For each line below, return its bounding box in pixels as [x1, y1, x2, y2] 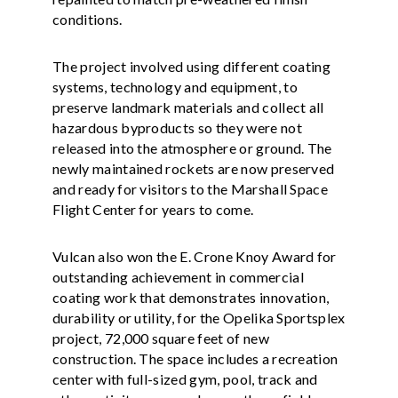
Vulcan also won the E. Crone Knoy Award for [52, 247, 337, 265]
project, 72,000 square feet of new [52, 329, 269, 346]
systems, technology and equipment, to [52, 77, 298, 95]
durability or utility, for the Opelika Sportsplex [52, 308, 346, 326]
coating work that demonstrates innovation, [52, 288, 330, 306]
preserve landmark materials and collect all [52, 98, 324, 115]
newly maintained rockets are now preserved [52, 159, 335, 177]
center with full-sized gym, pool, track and [52, 370, 318, 387]
